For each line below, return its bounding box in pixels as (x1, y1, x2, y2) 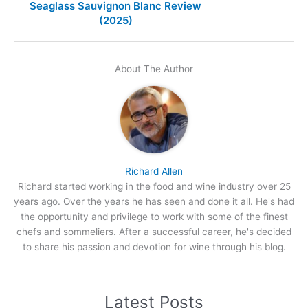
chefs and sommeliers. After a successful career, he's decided (16, 226, 291, 238)
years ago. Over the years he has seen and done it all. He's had (14, 196, 294, 208)
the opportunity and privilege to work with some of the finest (20, 211, 288, 223)
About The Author (115, 63, 193, 74)
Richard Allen (125, 166, 183, 177)
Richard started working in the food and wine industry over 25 (17, 181, 291, 192)
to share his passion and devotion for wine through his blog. (22, 241, 286, 253)
